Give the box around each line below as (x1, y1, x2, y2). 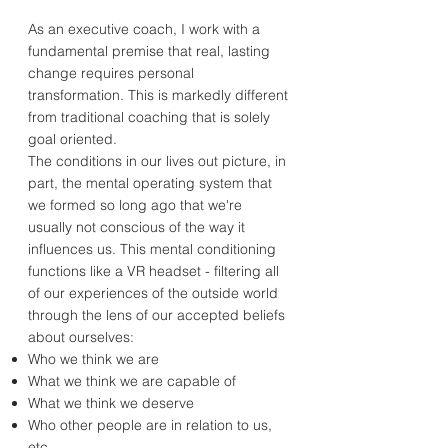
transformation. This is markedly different (28, 86, 288, 104)
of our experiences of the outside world (28, 284, 278, 302)
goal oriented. (28, 130, 117, 148)
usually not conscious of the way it (28, 218, 245, 236)
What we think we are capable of (28, 372, 236, 390)
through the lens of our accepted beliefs (28, 306, 285, 324)
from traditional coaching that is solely (28, 108, 270, 126)
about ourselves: (28, 328, 134, 346)
